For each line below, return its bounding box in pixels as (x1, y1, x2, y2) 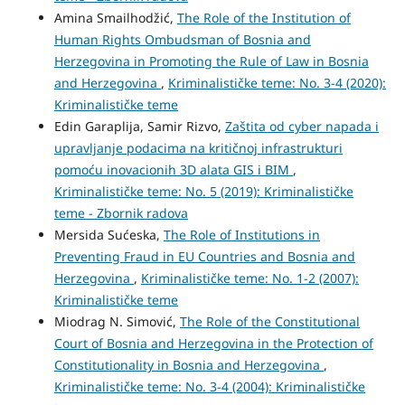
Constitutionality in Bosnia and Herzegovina (53, 355, 324, 373)
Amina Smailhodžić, (53, 8, 177, 26)
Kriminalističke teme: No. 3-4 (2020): (167, 73, 386, 91)
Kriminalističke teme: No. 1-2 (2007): (140, 268, 359, 287)
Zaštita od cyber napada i (224, 117, 379, 135)
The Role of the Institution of (176, 8, 351, 26)
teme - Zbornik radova (53, 203, 188, 221)
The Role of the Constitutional (179, 312, 360, 330)
